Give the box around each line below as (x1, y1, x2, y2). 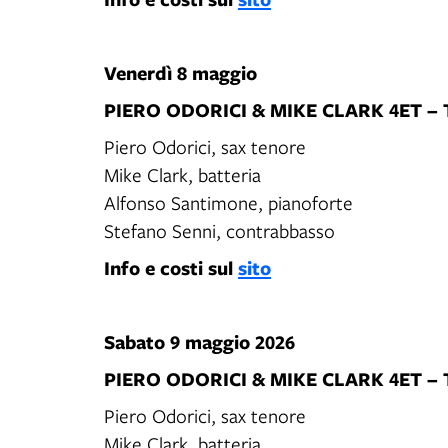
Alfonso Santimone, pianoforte (104, 190, 356, 215)
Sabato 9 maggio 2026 (104, 328, 295, 355)
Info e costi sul (104, 254, 238, 281)
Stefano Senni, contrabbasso (104, 218, 335, 243)
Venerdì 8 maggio (104, 59, 257, 86)
